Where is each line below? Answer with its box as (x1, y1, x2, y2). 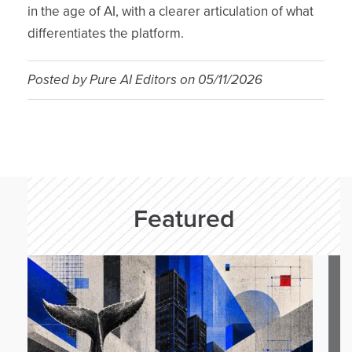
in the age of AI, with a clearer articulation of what (27, 3, 313, 20)
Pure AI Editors (90, 71, 177, 88)
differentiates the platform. (27, 25, 184, 42)
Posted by (27, 71, 90, 88)
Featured (133, 204, 235, 234)
